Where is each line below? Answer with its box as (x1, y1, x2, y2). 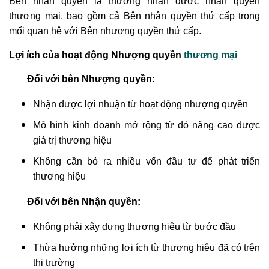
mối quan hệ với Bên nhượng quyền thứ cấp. (9, 26, 201, 37)
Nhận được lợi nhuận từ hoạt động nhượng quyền (33, 99, 248, 110)
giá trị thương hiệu (33, 135, 112, 146)
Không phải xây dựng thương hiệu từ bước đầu (33, 222, 236, 232)
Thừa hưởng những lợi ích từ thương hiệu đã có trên (33, 243, 260, 253)
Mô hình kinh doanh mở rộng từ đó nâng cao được (33, 120, 260, 131)
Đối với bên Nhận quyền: (27, 196, 141, 207)
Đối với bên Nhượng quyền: (27, 74, 155, 85)
